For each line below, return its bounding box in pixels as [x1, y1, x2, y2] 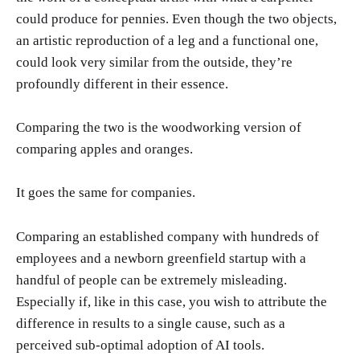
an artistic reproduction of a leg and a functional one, [16, 33, 318, 49]
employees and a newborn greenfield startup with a [16, 250, 306, 266]
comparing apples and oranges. [16, 141, 193, 157]
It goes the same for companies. [16, 185, 195, 201]
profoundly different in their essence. [16, 76, 228, 92]
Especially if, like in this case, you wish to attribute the [16, 293, 327, 309]
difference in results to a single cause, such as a [16, 315, 285, 331]
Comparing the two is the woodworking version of [16, 120, 301, 136]
